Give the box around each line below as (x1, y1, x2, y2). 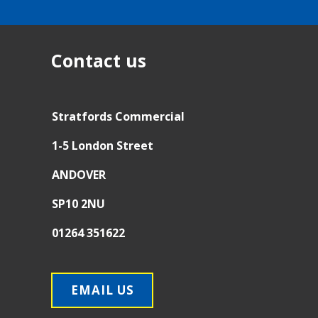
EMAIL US (70, 282, 134, 299)
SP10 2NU (52, 195, 105, 212)
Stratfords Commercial (52, 108, 185, 124)
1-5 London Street (52, 137, 153, 153)
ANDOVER (52, 166, 106, 182)
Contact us (51, 48, 146, 72)
